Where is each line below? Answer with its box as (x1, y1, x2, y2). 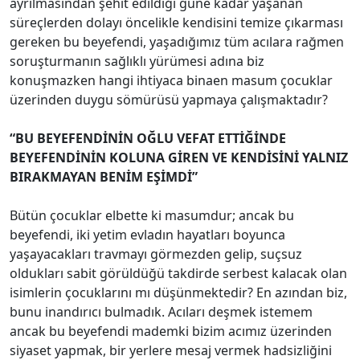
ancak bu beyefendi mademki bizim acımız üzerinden (10, 321, 332, 340)
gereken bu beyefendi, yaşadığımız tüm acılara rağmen (10, 32, 344, 51)
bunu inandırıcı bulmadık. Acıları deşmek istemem (10, 302, 313, 321)
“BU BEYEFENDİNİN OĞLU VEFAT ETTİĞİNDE (10, 129, 286, 147)
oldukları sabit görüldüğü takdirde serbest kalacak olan (10, 264, 347, 282)
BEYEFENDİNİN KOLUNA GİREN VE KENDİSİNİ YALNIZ (10, 148, 348, 166)
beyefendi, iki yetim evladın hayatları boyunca (10, 225, 285, 243)
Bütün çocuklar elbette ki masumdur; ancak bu (10, 206, 294, 224)
